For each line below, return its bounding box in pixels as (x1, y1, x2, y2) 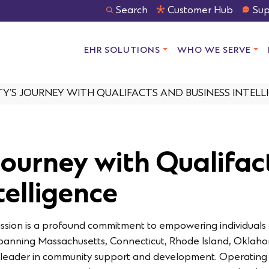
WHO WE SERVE (177, 46, 252, 56)
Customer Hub (168, 5, 233, 17)
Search (116, 5, 148, 17)
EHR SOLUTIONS (84, 46, 161, 56)
